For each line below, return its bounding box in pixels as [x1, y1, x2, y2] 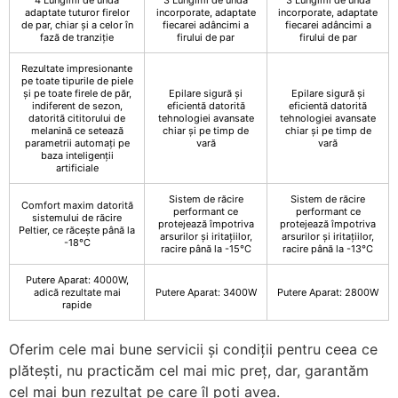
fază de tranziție [40, 30, 114, 44]
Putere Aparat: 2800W [277, 285, 378, 298]
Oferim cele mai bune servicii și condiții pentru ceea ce [9, 339, 378, 358]
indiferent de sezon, [31, 99, 123, 112]
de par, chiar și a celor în [20, 18, 133, 31]
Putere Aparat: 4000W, [25, 273, 129, 286]
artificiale [55, 161, 99, 174]
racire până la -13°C [283, 242, 373, 255]
